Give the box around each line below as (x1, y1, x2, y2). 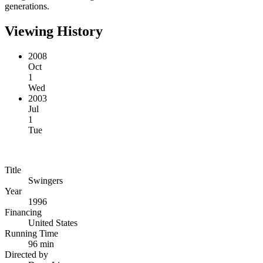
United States (28, 217, 77, 228)
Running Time (5, 228, 58, 238)
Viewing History (5, 23, 103, 39)
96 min (28, 238, 54, 249)
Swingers (28, 175, 63, 186)
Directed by (5, 249, 48, 259)
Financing (5, 207, 42, 217)
